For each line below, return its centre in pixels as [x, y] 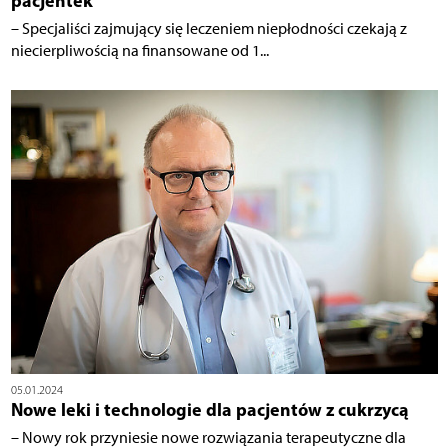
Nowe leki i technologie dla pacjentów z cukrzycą [209, 410]
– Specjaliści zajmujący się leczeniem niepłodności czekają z [208, 28]
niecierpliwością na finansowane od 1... [139, 50]
